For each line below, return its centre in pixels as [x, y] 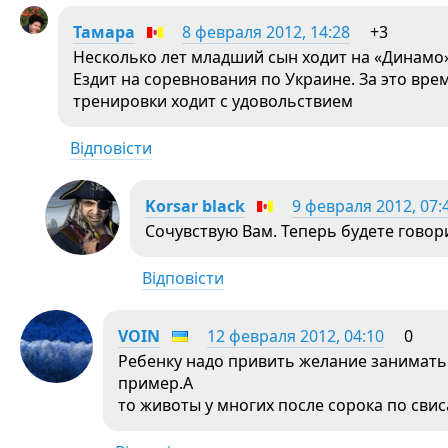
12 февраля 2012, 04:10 [295, 336]
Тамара [104, 32]
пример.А [155, 383]
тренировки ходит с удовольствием [213, 101]
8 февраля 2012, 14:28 [266, 32]
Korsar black [195, 206]
